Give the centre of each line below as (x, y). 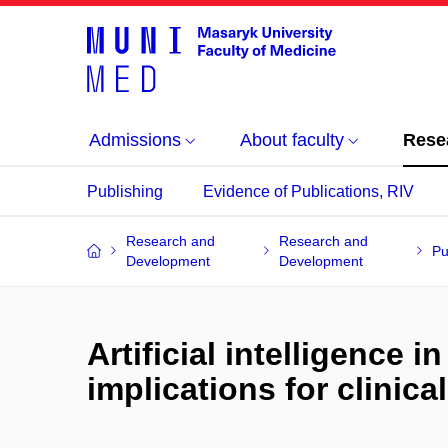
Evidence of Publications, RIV (308, 191)
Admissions (135, 140)
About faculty (292, 140)
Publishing (125, 191)
